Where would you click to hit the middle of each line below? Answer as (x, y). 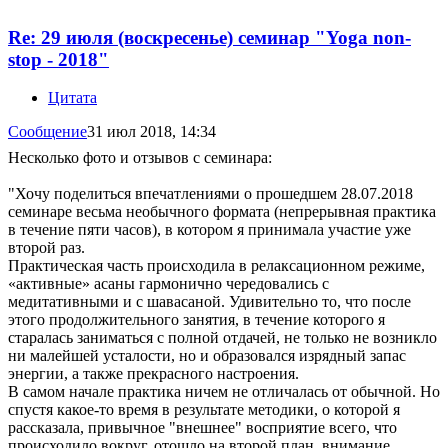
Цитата (72, 98)
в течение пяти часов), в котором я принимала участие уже (209, 230)
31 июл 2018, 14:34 (151, 132)
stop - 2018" (58, 59)
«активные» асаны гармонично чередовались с (168, 284)
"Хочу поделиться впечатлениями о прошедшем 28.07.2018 (210, 194)
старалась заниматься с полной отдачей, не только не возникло (222, 338)
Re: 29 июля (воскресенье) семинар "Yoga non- (209, 37)
